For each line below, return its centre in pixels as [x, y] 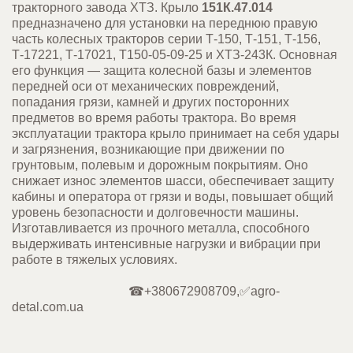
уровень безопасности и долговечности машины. [155, 212]
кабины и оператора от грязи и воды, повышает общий [173, 197]
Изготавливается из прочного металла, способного [161, 228]
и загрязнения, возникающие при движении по [148, 149]
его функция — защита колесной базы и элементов [162, 71]
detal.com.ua [49, 307]
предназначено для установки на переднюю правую [165, 23]
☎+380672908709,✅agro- [146, 291]
